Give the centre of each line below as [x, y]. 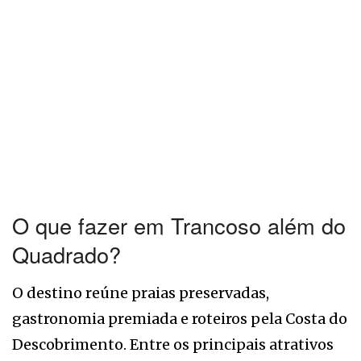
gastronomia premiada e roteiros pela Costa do [180, 318]
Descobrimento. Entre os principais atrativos [173, 344]
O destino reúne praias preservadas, [141, 293]
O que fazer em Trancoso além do [179, 226]
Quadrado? [66, 255]
